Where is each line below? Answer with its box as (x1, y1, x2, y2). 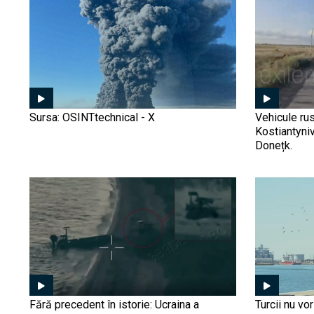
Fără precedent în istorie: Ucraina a (29, 297, 199, 311)
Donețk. (254, 138, 292, 152)
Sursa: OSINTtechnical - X (29, 110, 155, 124)
